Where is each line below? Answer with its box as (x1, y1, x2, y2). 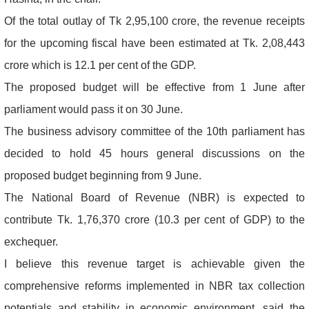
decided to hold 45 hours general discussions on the (4, 147, 305, 159)
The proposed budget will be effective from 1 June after (4, 81, 305, 93)
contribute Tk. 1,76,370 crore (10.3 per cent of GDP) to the (4, 213, 305, 226)
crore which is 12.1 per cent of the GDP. (4, 59, 196, 71)
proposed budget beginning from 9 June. (4, 169, 201, 181)
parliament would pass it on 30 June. (4, 103, 183, 115)
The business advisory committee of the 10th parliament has (4, 125, 305, 137)
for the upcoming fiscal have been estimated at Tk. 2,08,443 (4, 37, 305, 49)
